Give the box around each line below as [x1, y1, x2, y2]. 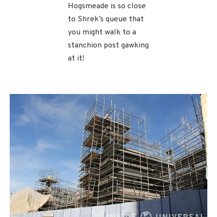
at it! [68, 53, 84, 63]
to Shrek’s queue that [68, 14, 144, 24]
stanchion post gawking [68, 40, 149, 50]
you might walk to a [68, 27, 136, 37]
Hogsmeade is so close [68, 1, 146, 11]
